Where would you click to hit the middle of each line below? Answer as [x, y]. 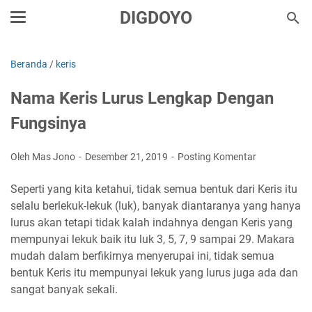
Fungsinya [48, 123]
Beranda [29, 64]
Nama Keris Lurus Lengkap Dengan [142, 98]
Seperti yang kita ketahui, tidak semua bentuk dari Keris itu [154, 189]
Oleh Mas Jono [44, 157]
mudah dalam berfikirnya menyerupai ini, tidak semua [142, 256]
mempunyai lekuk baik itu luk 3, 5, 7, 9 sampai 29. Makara [153, 239]
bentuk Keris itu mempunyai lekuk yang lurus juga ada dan [154, 273]
